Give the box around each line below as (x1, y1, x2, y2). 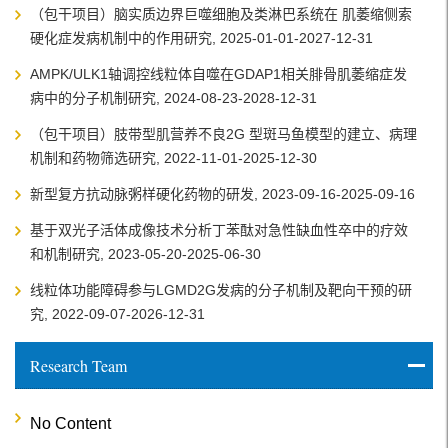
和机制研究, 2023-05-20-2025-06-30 (30, 246, 261, 262)
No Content (30, 415, 111, 432)
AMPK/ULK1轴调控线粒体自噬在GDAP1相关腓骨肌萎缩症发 (30, 66, 407, 82)
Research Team (30, 355, 127, 376)
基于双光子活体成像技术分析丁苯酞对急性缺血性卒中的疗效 (30, 222, 408, 238)
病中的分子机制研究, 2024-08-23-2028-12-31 (30, 90, 317, 106)
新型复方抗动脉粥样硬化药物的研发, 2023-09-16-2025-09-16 (30, 186, 415, 202)
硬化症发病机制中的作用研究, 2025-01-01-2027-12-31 (30, 30, 373, 46)
